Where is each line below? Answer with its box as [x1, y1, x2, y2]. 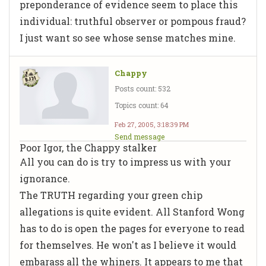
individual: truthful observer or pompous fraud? [20, 14, 246, 27]
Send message [115, 131, 164, 141]
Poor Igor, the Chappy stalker [20, 141, 157, 154]
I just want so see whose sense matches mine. [20, 31, 236, 44]
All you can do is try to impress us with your [20, 155, 231, 168]
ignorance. [20, 172, 70, 185]
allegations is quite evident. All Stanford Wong [20, 205, 245, 218]
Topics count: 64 [115, 100, 169, 110]
